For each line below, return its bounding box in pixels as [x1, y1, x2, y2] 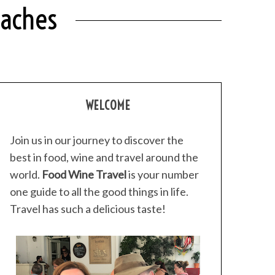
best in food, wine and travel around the [10, 150, 198, 164]
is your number [126, 168, 199, 181]
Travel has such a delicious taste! [10, 202, 166, 215]
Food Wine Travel [42, 168, 126, 181]
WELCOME [85, 98, 131, 113]
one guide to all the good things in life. [10, 185, 188, 198]
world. [10, 168, 42, 181]
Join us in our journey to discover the [10, 133, 184, 147]
